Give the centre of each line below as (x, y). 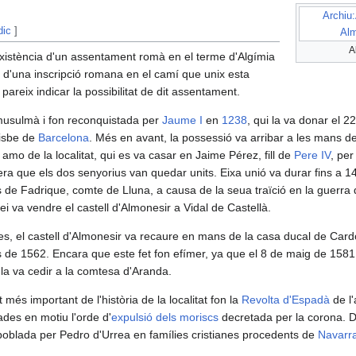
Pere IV (312, 155)
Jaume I (182, 120)
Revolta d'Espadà (286, 300)
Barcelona (64, 138)
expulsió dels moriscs (165, 317)
